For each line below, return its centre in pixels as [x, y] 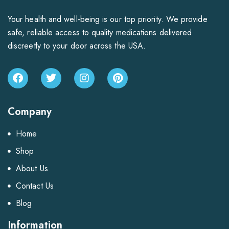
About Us [32, 169]
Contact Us [35, 186]
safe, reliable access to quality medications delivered [100, 33]
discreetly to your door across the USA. [77, 46]
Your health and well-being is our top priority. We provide [108, 19]
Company [30, 112]
